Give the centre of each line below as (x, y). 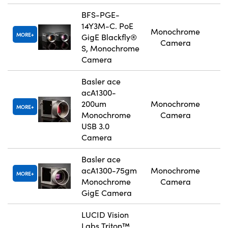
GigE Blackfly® (109, 37)
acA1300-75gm (109, 170)
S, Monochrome (110, 48)
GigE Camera (107, 193)
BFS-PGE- (101, 15)
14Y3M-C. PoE (107, 26)
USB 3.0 (95, 126)
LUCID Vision (105, 215)
